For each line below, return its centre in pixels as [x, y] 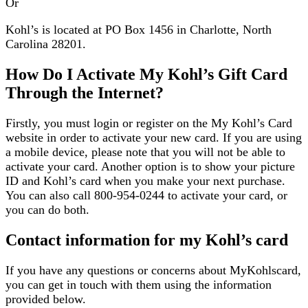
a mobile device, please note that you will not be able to [145, 152]
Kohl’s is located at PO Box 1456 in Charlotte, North [139, 30]
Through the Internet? [85, 93]
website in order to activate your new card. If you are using [154, 138]
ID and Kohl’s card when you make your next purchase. [145, 181]
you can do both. [47, 210]
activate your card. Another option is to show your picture [150, 167]
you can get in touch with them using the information [139, 285]
